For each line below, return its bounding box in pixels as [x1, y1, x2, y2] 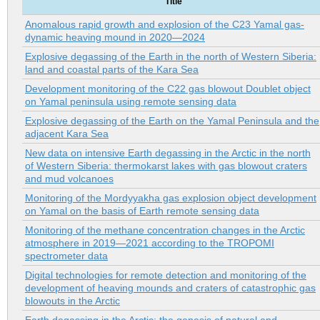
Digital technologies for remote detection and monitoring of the [25, 269, 306, 281]
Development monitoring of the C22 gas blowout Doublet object [25, 83, 311, 95]
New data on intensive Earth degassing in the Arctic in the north [25, 147, 311, 159]
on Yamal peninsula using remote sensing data [25, 96, 236, 108]
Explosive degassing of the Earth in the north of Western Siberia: [25, 51, 316, 63]
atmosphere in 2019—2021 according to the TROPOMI [25, 237, 274, 249]
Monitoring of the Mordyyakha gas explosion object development [25, 192, 316, 204]
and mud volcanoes [25, 173, 114, 185]
